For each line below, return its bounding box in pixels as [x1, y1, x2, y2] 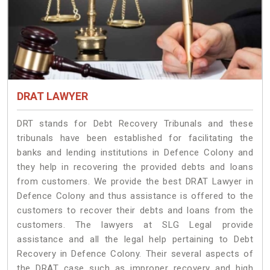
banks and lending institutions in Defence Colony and [17, 147, 253, 159]
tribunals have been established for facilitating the [17, 133, 253, 144]
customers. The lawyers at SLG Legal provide [17, 219, 253, 231]
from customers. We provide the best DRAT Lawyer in [17, 176, 253, 187]
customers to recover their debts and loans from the [17, 205, 253, 216]
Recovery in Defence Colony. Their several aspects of [17, 248, 253, 260]
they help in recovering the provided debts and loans [17, 162, 253, 173]
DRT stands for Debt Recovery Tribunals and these [17, 118, 253, 130]
